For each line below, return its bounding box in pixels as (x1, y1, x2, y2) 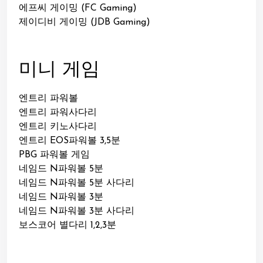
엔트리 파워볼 (19, 94, 78, 104)
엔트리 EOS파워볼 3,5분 (19, 136, 120, 146)
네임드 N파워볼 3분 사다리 (19, 207, 134, 217)
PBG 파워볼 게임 (19, 150, 90, 160)
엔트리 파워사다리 (19, 108, 97, 118)
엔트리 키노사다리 (19, 122, 97, 132)
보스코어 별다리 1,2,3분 (19, 221, 116, 231)
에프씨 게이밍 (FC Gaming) (19, 4, 137, 14)
